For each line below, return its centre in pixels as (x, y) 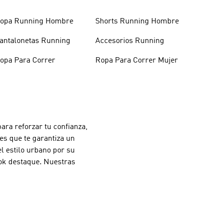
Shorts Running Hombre (137, 21)
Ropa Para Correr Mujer (136, 60)
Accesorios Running (130, 41)
